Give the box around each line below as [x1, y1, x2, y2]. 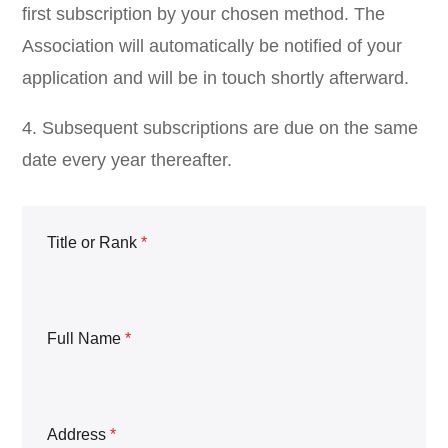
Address [47, 426, 111, 443]
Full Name [47, 330, 126, 347]
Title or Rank [47, 234, 142, 251]
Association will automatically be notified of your [22, 36, 403, 56]
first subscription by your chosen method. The [22, 4, 386, 24]
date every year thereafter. [22, 150, 233, 170]
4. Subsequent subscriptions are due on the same [22, 118, 419, 138]
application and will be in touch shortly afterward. [22, 68, 410, 88]
